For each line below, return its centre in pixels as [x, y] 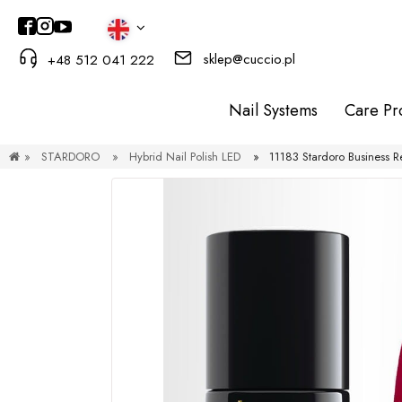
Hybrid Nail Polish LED [184, 157]
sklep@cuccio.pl [249, 59]
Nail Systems [273, 110]
